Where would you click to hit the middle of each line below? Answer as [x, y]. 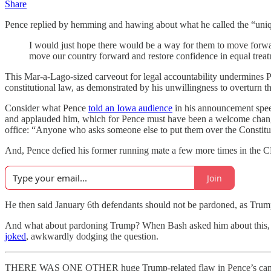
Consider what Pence [47, 108]
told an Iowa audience [130, 108]
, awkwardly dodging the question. [92, 236]
